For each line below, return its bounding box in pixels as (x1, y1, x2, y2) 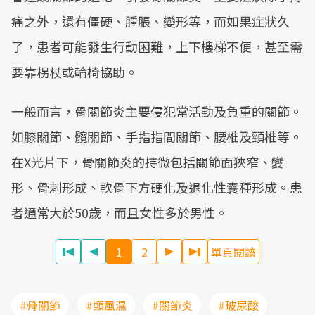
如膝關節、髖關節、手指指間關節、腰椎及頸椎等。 (11, 127, 302, 146)
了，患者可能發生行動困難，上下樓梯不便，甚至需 (11, 37, 302, 56)
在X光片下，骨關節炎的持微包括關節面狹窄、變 (11, 153, 284, 172)
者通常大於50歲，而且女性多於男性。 (11, 203, 228, 222)
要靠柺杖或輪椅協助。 (11, 63, 138, 82)
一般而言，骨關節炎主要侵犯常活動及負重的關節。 (11, 102, 302, 121)
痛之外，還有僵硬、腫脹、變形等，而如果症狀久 (11, 12, 290, 31)
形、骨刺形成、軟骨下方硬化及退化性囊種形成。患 (11, 178, 302, 197)
